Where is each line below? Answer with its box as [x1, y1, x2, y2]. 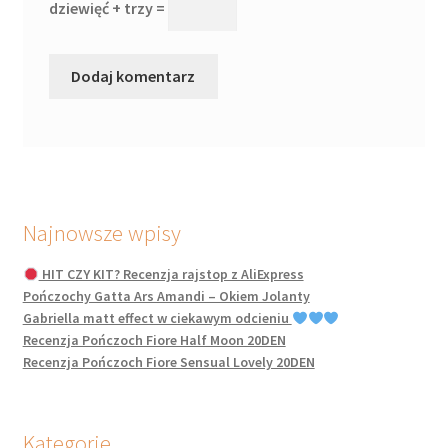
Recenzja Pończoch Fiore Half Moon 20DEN [22, 331, 286, 350]
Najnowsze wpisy [22, 218, 181, 247]
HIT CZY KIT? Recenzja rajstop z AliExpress [38, 265, 304, 284]
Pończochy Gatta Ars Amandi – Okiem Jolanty [22, 287, 310, 306]
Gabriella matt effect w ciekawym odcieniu [22, 309, 292, 328]
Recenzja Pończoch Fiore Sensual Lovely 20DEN [22, 353, 315, 372]
